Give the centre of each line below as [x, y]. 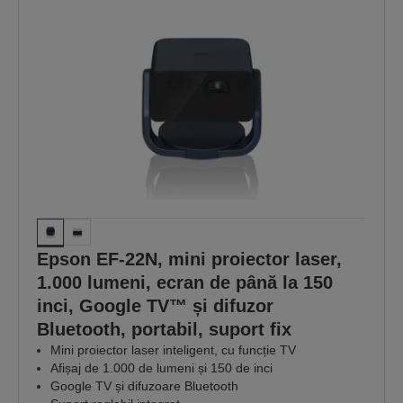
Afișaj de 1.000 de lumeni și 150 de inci [161, 367]
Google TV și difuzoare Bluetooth [144, 385]
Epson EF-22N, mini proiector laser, [189, 259]
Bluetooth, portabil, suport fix [164, 329]
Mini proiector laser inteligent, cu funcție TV [173, 349]
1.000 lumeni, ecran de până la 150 [185, 282]
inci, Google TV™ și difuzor [155, 305]
